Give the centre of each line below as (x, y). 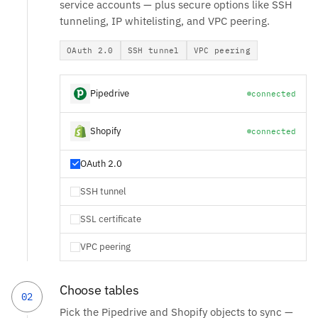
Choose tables (99, 290)
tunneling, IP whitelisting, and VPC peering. (165, 21)
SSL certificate (111, 219)
